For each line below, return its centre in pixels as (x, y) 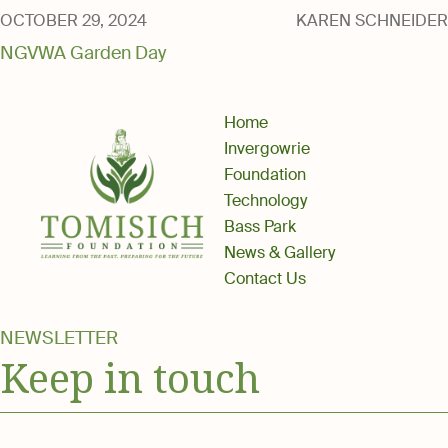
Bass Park (260, 226)
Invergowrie (267, 148)
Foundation (265, 174)
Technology (265, 200)
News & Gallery (279, 252)
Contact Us (265, 278)
